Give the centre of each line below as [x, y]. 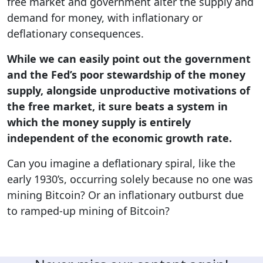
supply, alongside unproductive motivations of [129, 91]
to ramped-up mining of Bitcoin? [88, 211]
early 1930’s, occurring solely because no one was [130, 179]
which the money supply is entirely [99, 122]
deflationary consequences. [75, 34]
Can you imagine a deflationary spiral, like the [121, 163]
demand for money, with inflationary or [105, 18]
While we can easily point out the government [129, 59]
